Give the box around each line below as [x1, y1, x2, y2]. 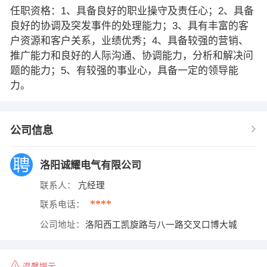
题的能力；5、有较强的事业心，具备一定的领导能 [10, 64, 238, 76]
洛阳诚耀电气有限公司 [39, 159, 144, 171]
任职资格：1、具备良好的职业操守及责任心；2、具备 [10, 5, 254, 17]
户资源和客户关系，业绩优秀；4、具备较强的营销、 [10, 35, 249, 46]
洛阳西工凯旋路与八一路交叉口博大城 [85, 219, 240, 229]
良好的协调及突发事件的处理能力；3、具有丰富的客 [10, 20, 249, 32]
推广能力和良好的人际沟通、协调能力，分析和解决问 [10, 49, 253, 61]
